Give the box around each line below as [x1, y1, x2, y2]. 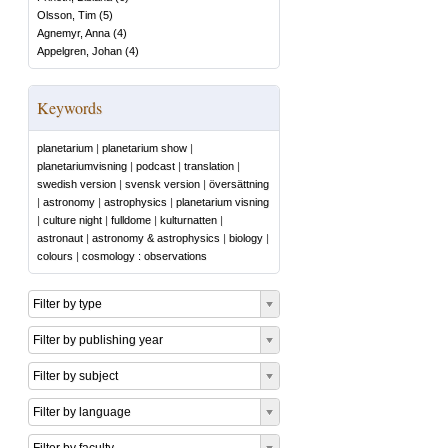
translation [184, 160, 234, 172]
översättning [209, 178, 269, 190]
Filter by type [33, 297, 102, 311]
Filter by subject [33, 369, 118, 383]
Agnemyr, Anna [37, 27, 110, 39]
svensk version [125, 178, 200, 190]
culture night [43, 214, 102, 226]
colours [37, 250, 73, 262]
